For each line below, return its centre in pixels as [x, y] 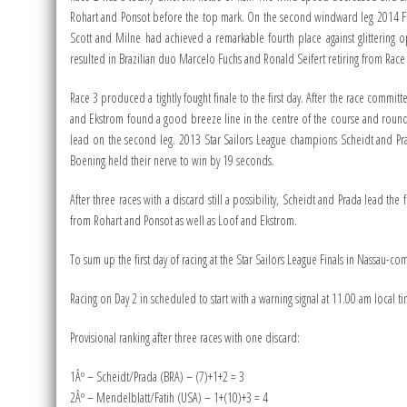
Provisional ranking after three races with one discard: [185, 338]
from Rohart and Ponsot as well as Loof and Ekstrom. [184, 221]
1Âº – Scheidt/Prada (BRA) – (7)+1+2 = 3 [157, 377]
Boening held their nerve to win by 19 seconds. [172, 161]
